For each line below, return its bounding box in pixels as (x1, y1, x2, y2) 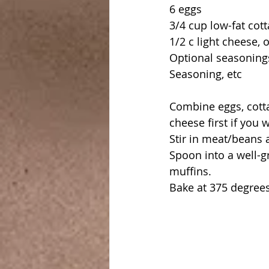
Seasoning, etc (169, 66, 242, 81)
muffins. (169, 163, 211, 178)
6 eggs (169, 1, 202, 16)
